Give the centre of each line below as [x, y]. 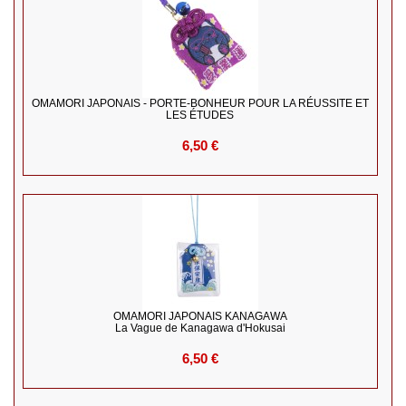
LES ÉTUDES [200, 116]
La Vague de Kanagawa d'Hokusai [200, 329]
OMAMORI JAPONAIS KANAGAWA [200, 317]
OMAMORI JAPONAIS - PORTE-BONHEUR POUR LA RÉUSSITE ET [200, 104]
